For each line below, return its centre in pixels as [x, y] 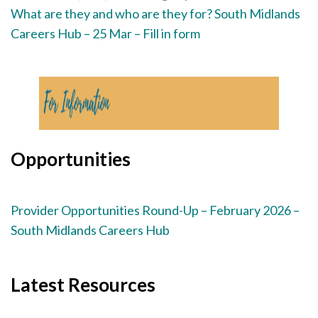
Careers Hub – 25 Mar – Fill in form [105, 34]
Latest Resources [83, 284]
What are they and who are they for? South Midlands [155, 14]
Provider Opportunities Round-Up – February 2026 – [155, 210]
